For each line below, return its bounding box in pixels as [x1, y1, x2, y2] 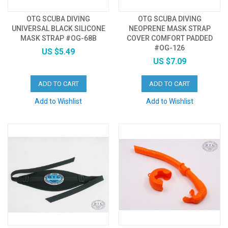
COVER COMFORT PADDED [126, 34, 213, 43]
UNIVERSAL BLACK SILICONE [11, 24, 105, 33]
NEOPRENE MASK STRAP [128, 24, 211, 33]
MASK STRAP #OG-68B [20, 34, 97, 43]
